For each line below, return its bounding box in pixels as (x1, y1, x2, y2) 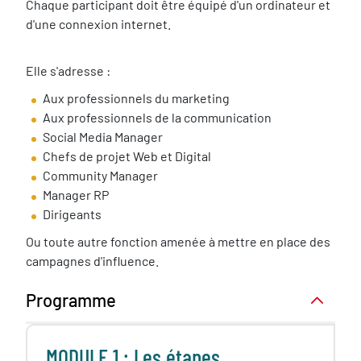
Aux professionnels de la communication (43, 110, 272, 125)
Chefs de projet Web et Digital (43, 148, 211, 164)
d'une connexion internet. (26, 16, 171, 31)
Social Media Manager (43, 129, 163, 144)
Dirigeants (43, 206, 102, 222)
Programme (26, 289, 116, 310)
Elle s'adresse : (26, 63, 110, 78)
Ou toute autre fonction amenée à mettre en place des (26, 234, 330, 249)
